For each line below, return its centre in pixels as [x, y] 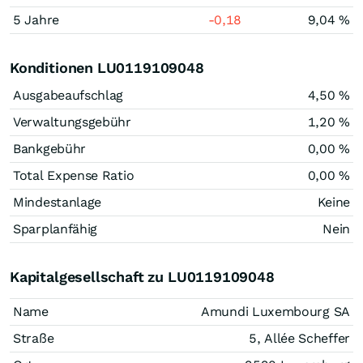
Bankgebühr [49, 149]
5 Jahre [36, 20]
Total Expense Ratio [74, 175]
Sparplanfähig [56, 229]
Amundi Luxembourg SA [275, 312]
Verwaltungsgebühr [72, 122]
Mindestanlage [58, 202]
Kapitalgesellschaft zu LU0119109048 [142, 277]
